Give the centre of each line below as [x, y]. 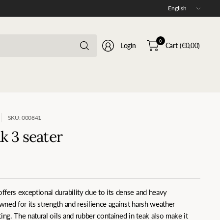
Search [106, 39]
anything [108, 61]
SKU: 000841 [25, 118]
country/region [189, 18]
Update [178, 7]
